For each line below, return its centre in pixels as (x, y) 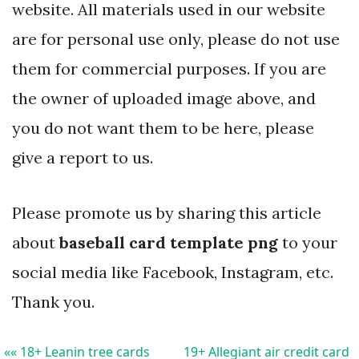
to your (308, 243)
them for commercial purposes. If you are (169, 69)
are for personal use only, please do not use (176, 39)
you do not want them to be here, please (163, 128)
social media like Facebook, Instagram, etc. (173, 272)
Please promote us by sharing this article (167, 213)
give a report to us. (83, 158)
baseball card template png (169, 243)
